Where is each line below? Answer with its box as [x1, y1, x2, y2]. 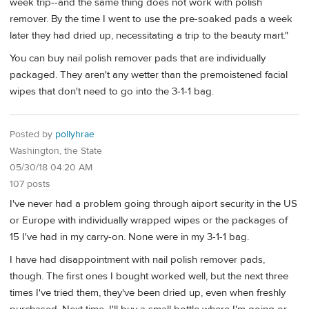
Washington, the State [10, 144, 102, 157]
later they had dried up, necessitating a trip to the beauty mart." [10, 28, 288, 42]
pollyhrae [55, 128, 94, 141]
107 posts [10, 177, 50, 190]
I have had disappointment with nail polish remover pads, [10, 252, 265, 266]
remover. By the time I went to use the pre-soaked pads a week [10, 12, 292, 26]
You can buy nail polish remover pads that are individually [10, 52, 266, 66]
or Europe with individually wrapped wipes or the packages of [10, 213, 288, 227]
